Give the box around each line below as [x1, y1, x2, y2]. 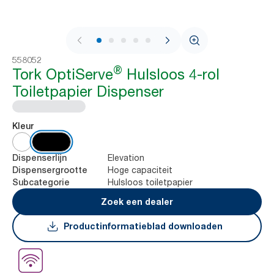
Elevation [108, 152, 144, 163]
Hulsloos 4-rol [122, 65, 220, 83]
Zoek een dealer [101, 196, 173, 207]
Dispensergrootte [12, 165, 87, 175]
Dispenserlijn [12, 153, 67, 163]
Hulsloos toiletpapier [108, 177, 193, 187]
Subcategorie [12, 177, 70, 187]
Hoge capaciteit [108, 165, 172, 175]
